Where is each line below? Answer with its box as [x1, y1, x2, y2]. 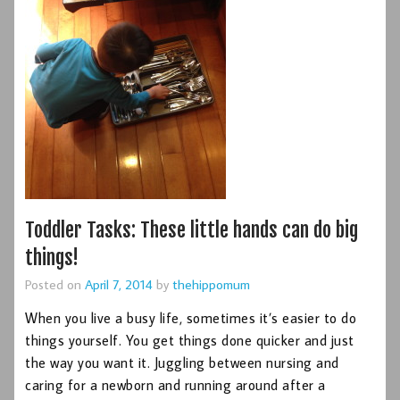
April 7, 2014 [85, 274, 153, 293]
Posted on [25, 274, 85, 293]
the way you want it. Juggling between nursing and [25, 354, 339, 372]
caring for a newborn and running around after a [25, 376, 326, 395]
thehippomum [172, 274, 250, 293]
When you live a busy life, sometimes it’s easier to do [25, 309, 356, 328]
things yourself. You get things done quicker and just [25, 331, 354, 350]
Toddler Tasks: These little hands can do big [25, 216, 358, 243]
